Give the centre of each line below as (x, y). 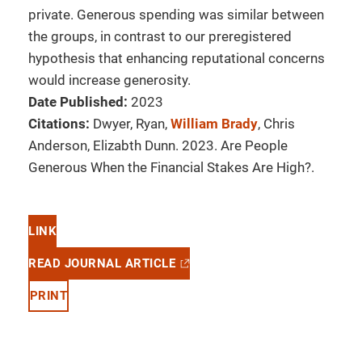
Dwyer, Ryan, (132, 124)
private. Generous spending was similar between (176, 15)
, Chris (276, 124)
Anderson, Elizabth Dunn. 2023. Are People (158, 145)
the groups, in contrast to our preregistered (160, 36)
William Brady (214, 124)
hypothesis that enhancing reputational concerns (177, 58)
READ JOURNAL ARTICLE (102, 263)
